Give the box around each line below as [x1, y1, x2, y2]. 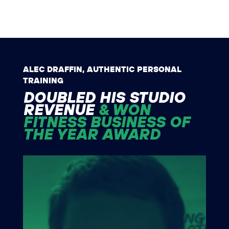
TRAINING [22, 75, 63, 86]
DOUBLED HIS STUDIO [22, 87, 185, 107]
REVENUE [22, 99, 94, 120]
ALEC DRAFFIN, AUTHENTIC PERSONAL [22, 63, 181, 75]
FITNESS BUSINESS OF [22, 111, 190, 132]
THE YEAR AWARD [22, 124, 160, 144]
